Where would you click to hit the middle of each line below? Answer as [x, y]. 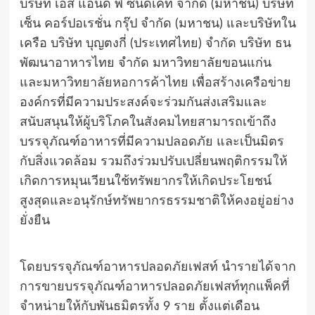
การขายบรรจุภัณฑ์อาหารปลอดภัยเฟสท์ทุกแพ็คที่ [154, 287]
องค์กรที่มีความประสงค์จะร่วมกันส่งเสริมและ [143, 103]
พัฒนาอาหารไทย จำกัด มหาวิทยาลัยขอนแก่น [145, 64]
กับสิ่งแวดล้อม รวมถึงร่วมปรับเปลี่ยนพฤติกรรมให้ [153, 162]
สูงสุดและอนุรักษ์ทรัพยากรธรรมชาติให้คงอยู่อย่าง [156, 201]
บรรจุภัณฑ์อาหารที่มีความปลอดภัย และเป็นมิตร [152, 142]
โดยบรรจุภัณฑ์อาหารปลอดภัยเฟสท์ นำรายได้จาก [157, 268]
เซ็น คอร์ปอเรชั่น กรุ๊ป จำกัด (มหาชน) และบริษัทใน [157, 24]
